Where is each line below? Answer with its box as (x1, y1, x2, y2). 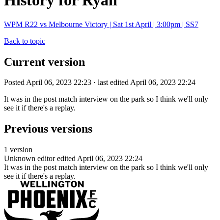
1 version (4, 145, 32, 154)
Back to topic (4, 36, 45, 45)
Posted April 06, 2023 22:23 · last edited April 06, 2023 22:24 (4, 78, 195, 87)
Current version (4, 55, 85, 68)
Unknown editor (4, 154, 55, 163)
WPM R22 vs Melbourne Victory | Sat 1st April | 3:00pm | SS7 (4, 20, 198, 28)
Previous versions (4, 122, 92, 136)
